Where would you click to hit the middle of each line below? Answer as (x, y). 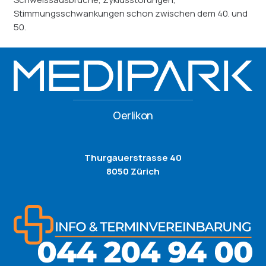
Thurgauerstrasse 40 (133, 157)
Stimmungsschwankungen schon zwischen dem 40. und (130, 14)
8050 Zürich (133, 171)
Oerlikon (133, 115)
